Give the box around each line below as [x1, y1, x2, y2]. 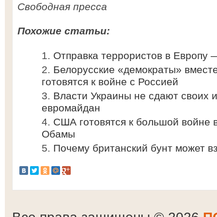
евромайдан [42, 102, 100, 113]
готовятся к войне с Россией [42, 76, 178, 87]
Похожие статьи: [17, 25, 110, 36]
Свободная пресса [17, 1, 107, 12]
